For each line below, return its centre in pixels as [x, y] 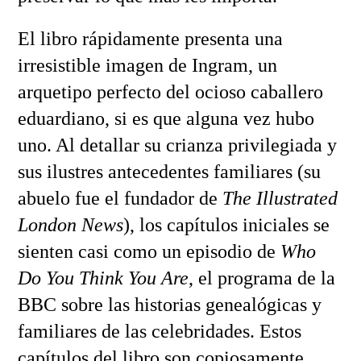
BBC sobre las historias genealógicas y [169, 304]
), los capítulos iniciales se [226, 224]
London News [70, 224]
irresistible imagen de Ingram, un [147, 65]
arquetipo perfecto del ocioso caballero [170, 91]
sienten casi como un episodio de [149, 251]
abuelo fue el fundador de [120, 198]
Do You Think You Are [103, 278]
